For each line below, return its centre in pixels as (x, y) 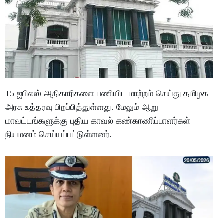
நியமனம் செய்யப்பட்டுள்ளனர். (59, 134)
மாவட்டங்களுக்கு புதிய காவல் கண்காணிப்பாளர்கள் (98, 120)
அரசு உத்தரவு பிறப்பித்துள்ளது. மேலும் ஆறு (82, 107)
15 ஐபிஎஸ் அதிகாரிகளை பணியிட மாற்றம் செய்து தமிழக (107, 93)
